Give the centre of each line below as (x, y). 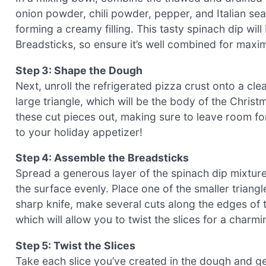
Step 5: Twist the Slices (75, 246)
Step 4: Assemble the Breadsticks (102, 158)
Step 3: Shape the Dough (79, 70)
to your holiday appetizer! (79, 132)
